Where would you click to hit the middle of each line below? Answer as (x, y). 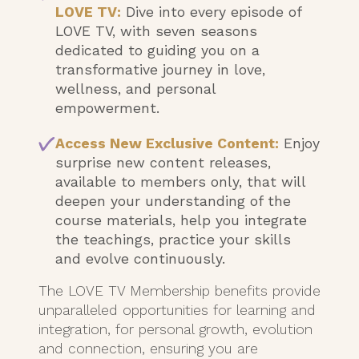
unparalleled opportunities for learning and (177, 311)
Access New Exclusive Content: (167, 144)
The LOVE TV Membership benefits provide (179, 291)
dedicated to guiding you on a (157, 51)
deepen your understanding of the (173, 202)
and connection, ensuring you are (148, 349)
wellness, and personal (135, 89)
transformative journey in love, (160, 70)
